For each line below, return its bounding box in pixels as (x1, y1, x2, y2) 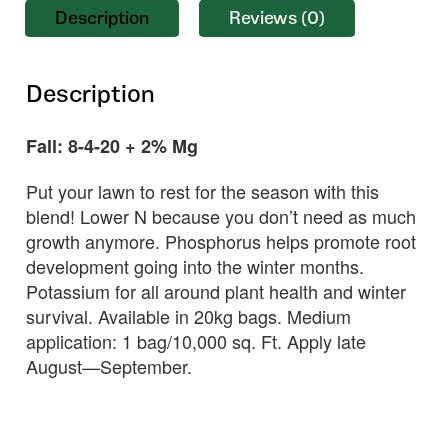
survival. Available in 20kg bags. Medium (26, 302, 351, 329)
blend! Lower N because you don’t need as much (26, 202, 416, 229)
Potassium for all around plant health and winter (26, 277, 406, 304)
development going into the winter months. (26, 252, 364, 279)
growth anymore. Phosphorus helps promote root (26, 227, 416, 254)
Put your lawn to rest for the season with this (26, 177, 379, 204)
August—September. (26, 352, 192, 379)
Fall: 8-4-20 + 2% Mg (26, 132, 198, 159)
